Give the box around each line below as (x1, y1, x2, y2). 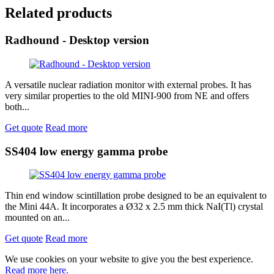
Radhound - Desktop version (5, 34, 149, 47)
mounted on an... (5, 212, 70, 223)
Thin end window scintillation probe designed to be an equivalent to (5, 190, 267, 201)
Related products (5, 5, 112, 21)
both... (5, 101, 29, 112)
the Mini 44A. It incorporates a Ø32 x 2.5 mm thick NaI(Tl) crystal (5, 201, 263, 212)
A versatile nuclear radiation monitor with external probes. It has (5, 79, 251, 90)
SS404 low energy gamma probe (5, 144, 168, 158)
